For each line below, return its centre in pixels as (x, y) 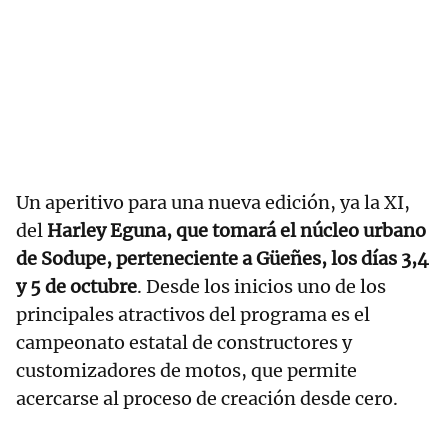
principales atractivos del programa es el (193, 315)
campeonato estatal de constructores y (184, 343)
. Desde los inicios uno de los (261, 287)
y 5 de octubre (76, 287)
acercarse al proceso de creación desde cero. (207, 399)
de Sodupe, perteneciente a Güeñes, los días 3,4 (222, 259)
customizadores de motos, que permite (186, 371)
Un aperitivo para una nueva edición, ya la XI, (213, 203)
